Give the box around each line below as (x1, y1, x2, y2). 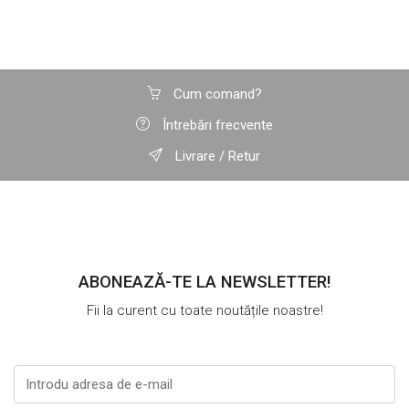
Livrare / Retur (172, 148, 260, 165)
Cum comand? (170, 86, 262, 103)
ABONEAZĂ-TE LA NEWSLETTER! (78, 272, 331, 293)
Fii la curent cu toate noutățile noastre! (86, 302, 323, 320)
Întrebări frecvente (159, 117, 273, 134)
